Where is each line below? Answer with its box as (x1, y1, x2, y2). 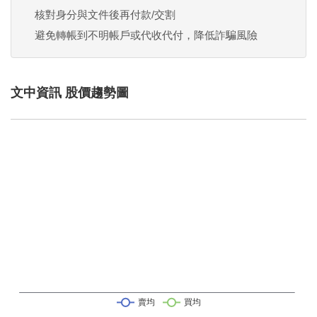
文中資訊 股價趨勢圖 (11, 85, 129, 100)
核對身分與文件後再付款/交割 (35, 8, 175, 21)
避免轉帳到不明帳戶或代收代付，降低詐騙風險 (35, 28, 258, 41)
